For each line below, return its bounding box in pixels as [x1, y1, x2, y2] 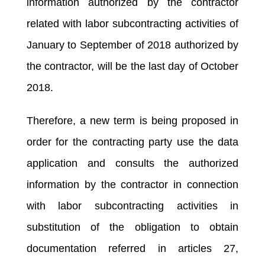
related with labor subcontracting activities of [26, 17, 239, 30]
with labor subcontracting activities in [26, 199, 239, 212]
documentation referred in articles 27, [26, 242, 239, 254]
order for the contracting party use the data [26, 135, 239, 148]
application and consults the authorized [26, 157, 239, 169]
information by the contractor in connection [26, 178, 239, 190]
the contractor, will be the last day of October [26, 60, 239, 72]
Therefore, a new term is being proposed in [26, 114, 239, 127]
